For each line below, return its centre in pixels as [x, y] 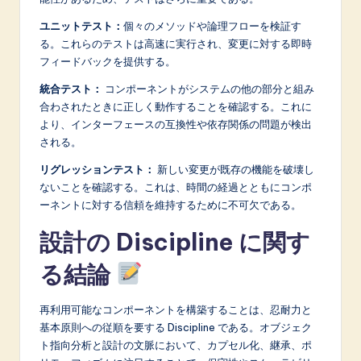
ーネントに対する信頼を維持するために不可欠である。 [170, 204]
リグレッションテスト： [97, 169]
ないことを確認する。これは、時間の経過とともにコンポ [176, 187]
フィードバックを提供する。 [108, 61]
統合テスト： [71, 88]
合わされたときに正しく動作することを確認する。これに [176, 106]
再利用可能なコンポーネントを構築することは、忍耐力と [176, 309]
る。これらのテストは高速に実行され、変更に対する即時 [176, 43]
